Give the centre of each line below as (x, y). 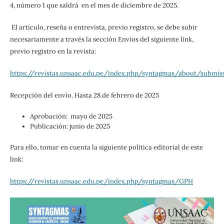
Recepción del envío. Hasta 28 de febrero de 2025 (84, 95)
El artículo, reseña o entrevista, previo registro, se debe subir (103, 27)
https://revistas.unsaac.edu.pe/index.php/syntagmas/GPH (101, 181)
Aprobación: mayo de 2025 (71, 116)
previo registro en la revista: (53, 51)
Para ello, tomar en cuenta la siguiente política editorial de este (106, 147)
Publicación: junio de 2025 (70, 126)
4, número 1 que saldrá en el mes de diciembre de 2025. (95, 5)
